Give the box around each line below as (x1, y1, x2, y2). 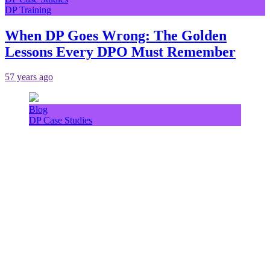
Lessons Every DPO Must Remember (5, 43, 236, 60)
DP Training (5, 4, 51, 15)
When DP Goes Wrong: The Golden (5, 27, 227, 43)
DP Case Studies (29, 115, 92, 126)
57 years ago (5, 72, 53, 83)
